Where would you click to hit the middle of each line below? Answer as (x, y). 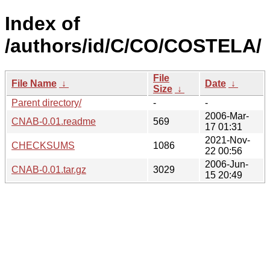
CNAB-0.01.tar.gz (49, 169)
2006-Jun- (227, 164)
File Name (34, 83)
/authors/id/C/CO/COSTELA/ (133, 46)
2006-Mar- (227, 116)
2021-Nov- (228, 140)
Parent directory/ (46, 102)
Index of (42, 24)
